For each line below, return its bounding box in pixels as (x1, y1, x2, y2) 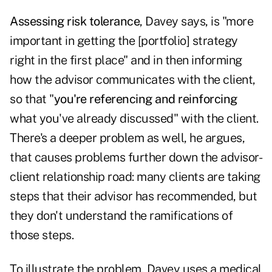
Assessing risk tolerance (10, 14, 140, 29)
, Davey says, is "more (140, 14, 253, 29)
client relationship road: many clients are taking (10, 169, 260, 185)
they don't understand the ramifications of (10, 208, 233, 223)
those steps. (10, 228, 73, 243)
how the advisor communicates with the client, (10, 72, 256, 87)
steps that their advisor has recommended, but (10, 189, 257, 204)
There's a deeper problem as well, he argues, (10, 131, 245, 146)
